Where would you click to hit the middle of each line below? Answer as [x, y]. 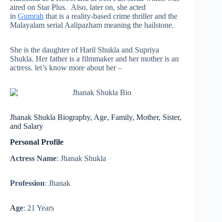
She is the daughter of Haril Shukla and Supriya [84, 50]
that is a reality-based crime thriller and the [111, 16]
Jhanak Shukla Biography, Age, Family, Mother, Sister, [96, 117]
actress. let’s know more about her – [66, 67]
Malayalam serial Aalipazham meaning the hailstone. [92, 25]
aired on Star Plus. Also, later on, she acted [78, 7]
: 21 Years [39, 208]
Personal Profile [37, 142]
